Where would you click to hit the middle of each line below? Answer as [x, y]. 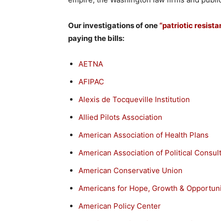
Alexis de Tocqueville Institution [134, 99]
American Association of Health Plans [144, 135]
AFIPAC [91, 81]
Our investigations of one [114, 25]
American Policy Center [120, 206]
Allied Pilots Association [120, 117]
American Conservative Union [130, 170]
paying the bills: [96, 38]
